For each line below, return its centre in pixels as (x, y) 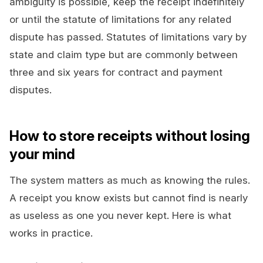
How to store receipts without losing (130, 136)
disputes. (31, 90)
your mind (42, 154)
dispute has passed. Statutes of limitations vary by (128, 37)
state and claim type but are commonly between (124, 55)
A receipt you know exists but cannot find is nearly (129, 198)
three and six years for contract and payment (116, 73)
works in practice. (51, 233)
